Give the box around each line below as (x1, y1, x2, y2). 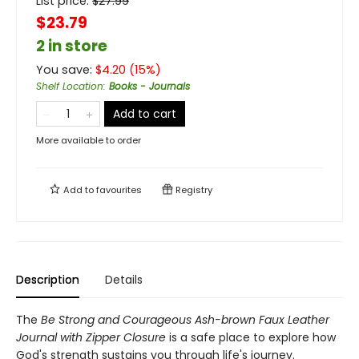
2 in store (36, 35, 107, 57)
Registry (173, 184, 212, 196)
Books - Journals (109, 79, 190, 93)
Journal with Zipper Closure (16, 329, 166, 345)
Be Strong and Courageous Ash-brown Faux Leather (41, 312, 329, 328)
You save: (36, 62, 95, 78)
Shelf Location (36, 79, 103, 93)
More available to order (36, 134, 141, 147)
